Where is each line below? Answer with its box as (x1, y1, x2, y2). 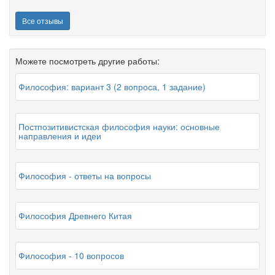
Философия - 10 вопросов (18, 249, 124, 261)
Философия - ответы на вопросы (18, 169, 151, 182)
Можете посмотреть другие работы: (15, 55, 160, 67)
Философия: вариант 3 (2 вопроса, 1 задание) (18, 80, 206, 93)
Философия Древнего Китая (18, 209, 132, 222)
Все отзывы (22, 15, 63, 26)
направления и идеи (18, 130, 101, 142)
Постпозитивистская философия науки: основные (18, 120, 220, 133)
